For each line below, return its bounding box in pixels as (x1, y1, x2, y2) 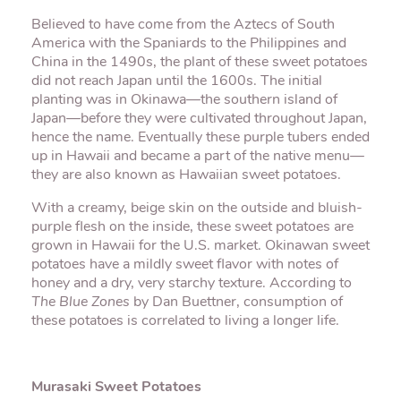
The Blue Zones (31, 295, 130, 310)
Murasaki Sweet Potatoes (31, 380, 201, 395)
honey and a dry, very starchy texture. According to (31, 277, 352, 291)
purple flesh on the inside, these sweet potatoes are (31, 220, 354, 235)
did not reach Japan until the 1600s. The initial (31, 74, 322, 89)
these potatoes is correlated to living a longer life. (31, 314, 339, 328)
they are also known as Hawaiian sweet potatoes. (31, 168, 341, 183)
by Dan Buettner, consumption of (130, 295, 343, 310)
